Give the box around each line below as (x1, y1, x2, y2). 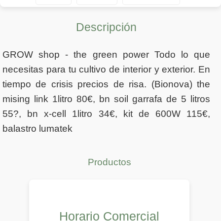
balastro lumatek (2, 123, 73, 134)
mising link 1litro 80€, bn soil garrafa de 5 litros (2, 94, 211, 105)
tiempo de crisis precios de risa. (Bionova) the (2, 79, 211, 90)
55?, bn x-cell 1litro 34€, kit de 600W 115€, (2, 109, 211, 119)
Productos (87, 157, 131, 168)
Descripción (76, 21, 137, 34)
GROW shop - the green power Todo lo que (2, 49, 211, 60)
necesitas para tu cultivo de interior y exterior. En (2, 64, 211, 75)
